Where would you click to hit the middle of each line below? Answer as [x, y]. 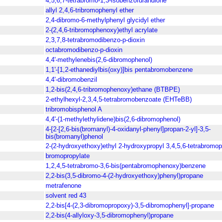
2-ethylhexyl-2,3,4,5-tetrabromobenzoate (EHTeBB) [119, 100]
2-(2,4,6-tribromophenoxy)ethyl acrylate [102, 30]
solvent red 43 [66, 196]
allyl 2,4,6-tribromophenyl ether [90, 10]
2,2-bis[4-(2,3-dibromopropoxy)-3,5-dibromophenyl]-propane [130, 206]
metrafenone [63, 186]
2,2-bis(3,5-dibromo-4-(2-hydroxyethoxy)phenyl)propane [124, 176]
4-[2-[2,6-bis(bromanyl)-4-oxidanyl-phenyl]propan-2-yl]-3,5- [128, 129]
